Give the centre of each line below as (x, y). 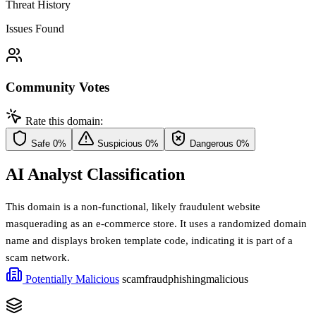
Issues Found (35, 28)
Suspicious (120, 144)
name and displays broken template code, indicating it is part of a (149, 241)
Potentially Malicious (71, 279)
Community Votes (57, 87)
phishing (187, 279)
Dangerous (212, 144)
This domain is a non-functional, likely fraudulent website (133, 207)
